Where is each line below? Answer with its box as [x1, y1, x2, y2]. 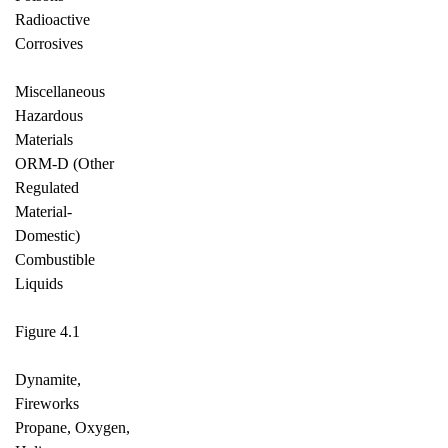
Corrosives [15, 35, 83, 52]
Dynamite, [15, 371, 81, 388]
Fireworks [15, 395, 79, 412]
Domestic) [15, 227, 80, 244]
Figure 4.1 [15, 323, 80, 340]
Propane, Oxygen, [15, 419, 130, 436]
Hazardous [15, 107, 83, 124]
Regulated [15, 179, 79, 196]
